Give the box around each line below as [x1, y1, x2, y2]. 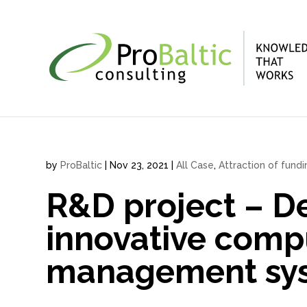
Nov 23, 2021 [110, 160, 169, 171]
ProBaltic [60, 160, 103, 171]
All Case [176, 160, 214, 171]
